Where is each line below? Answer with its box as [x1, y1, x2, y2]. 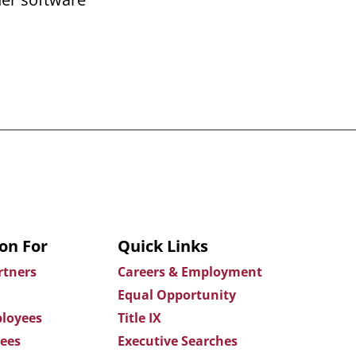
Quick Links [118, 235, 208, 257]
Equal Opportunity [118, 286, 236, 304]
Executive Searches [118, 332, 238, 350]
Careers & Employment [118, 263, 262, 281]
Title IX [118, 309, 161, 327]
